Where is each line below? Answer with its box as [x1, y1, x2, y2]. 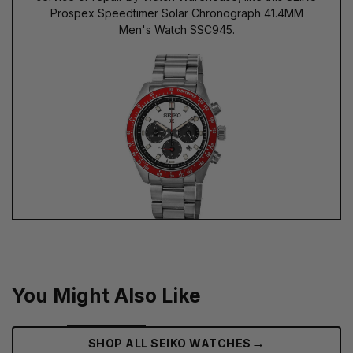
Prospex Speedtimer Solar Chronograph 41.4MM [50, 6, 303, 20]
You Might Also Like [12, 283, 201, 307]
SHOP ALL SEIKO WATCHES [87, 336, 251, 350]
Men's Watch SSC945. [118, 22, 235, 36]
